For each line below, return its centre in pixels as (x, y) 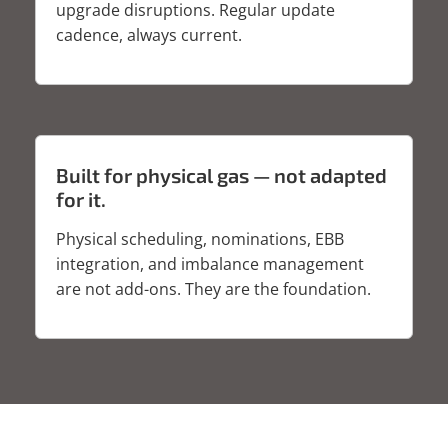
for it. (81, 199)
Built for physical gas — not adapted (221, 175)
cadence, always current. (149, 35)
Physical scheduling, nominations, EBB (200, 239)
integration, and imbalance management (210, 264)
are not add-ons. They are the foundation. (213, 289)
